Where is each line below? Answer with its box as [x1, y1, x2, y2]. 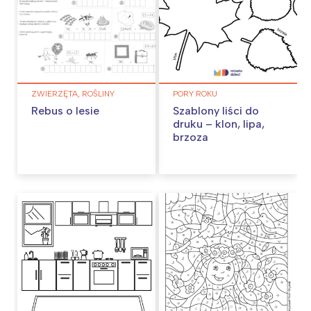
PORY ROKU [173, 89, 217, 99]
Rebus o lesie [31, 104, 99, 118]
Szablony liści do [173, 104, 259, 118]
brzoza [173, 131, 208, 144]
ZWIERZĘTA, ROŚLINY [31, 89, 115, 99]
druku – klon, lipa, [173, 117, 264, 131]
